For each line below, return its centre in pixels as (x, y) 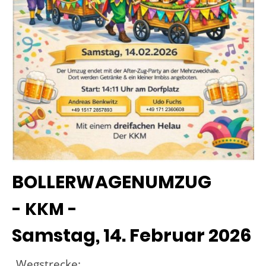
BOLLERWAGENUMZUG (112, 182)
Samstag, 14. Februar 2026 (132, 235)
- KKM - (45, 209)
